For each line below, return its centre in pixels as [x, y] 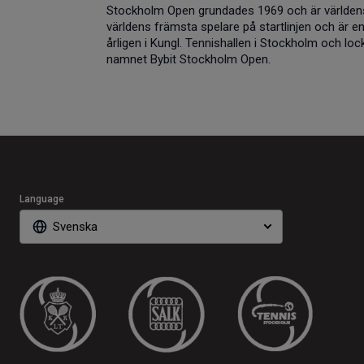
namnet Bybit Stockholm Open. [188, 59]
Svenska [75, 226]
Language [42, 199]
